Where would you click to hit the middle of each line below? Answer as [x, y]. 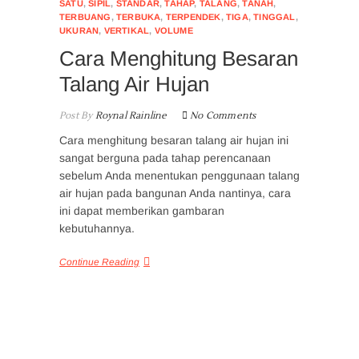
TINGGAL [274, 16]
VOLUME [173, 30]
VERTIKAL [127, 30]
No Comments [223, 115]
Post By [76, 115]
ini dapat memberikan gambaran [142, 210]
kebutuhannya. [97, 228]
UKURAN [79, 30]
